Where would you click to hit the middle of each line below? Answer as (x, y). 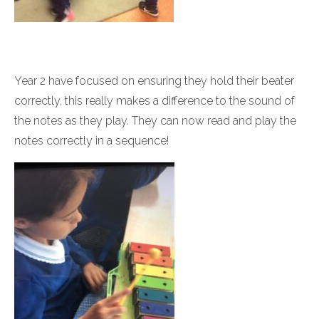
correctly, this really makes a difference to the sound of (155, 101)
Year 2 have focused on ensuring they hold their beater (154, 81)
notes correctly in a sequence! (91, 141)
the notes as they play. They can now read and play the (155, 121)
